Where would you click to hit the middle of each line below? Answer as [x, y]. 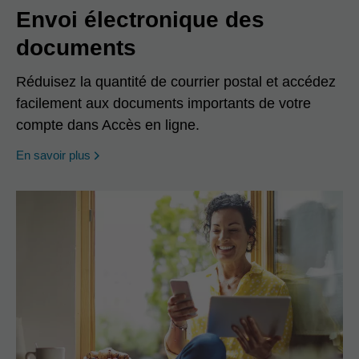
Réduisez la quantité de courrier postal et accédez [176, 82]
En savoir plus [53, 155]
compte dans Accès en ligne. [108, 125]
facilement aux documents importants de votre [163, 104]
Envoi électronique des [140, 20]
